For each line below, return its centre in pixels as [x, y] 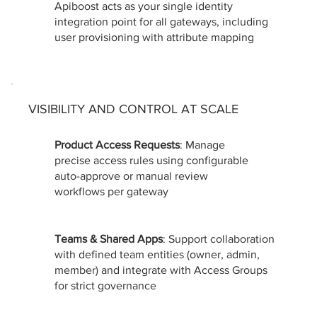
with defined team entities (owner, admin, [157, 254]
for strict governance [105, 285]
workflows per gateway [111, 191]
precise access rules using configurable [151, 160]
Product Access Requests [117, 144]
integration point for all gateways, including [161, 22]
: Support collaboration [219, 238]
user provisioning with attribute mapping [154, 38]
